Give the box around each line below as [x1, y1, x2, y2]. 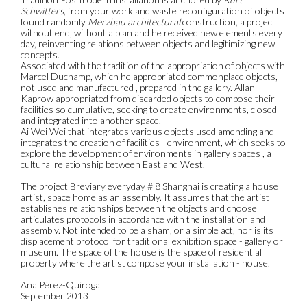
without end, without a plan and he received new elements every [21, 26, 282, 38]
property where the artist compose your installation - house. [21, 256, 270, 269]
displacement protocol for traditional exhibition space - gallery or [21, 234, 283, 247]
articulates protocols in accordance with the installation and [21, 212, 265, 225]
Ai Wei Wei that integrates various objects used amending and [21, 125, 274, 137]
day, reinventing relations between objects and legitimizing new [21, 37, 275, 49]
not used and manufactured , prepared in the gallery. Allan [21, 81, 255, 93]
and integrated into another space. [21, 114, 161, 126]
